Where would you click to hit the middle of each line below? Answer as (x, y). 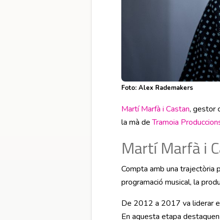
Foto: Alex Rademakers (157, 88)
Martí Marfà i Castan (155, 109)
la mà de (137, 122)
